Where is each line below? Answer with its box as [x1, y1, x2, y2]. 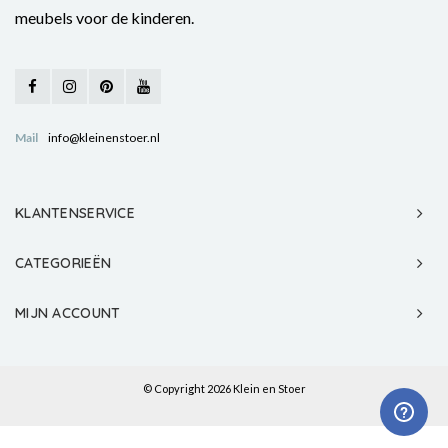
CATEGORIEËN [15, 254, 112, 272]
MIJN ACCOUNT [15, 304, 121, 322]
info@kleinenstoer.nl [48, 130, 160, 145]
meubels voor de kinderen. [15, 8, 194, 27]
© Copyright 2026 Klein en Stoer [142, 382, 306, 395]
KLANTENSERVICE [15, 204, 135, 222]
